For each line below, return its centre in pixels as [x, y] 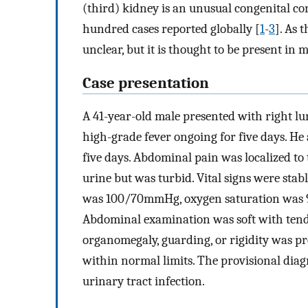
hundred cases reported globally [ [171, 29]
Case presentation [146, 83]
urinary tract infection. [145, 282]
